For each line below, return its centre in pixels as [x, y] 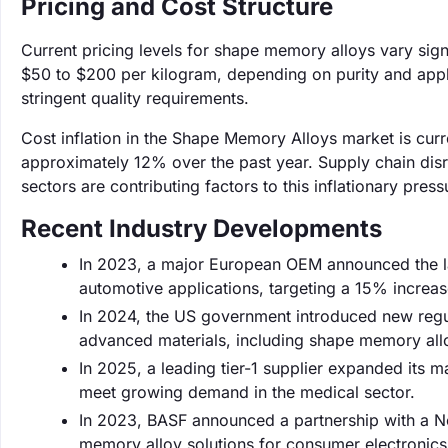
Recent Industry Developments [201, 228]
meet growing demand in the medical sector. [247, 392]
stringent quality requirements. [135, 98]
